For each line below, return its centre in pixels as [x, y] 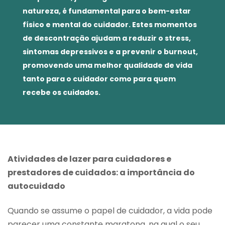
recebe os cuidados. [62, 92]
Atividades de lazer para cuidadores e [89, 159]
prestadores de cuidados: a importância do [101, 172]
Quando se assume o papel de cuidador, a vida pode [110, 211]
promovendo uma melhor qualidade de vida [107, 65]
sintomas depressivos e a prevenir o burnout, [110, 51]
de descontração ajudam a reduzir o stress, [107, 38]
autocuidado [36, 186]
